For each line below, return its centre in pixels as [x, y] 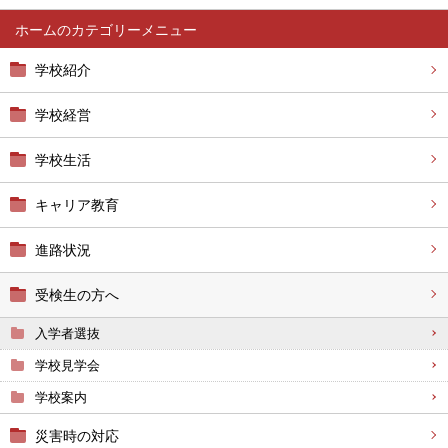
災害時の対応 [77, 436]
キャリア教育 [77, 205]
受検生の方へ [77, 295]
